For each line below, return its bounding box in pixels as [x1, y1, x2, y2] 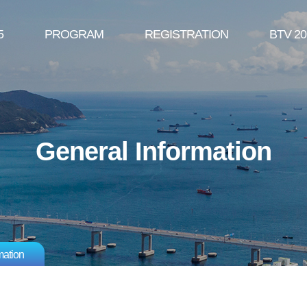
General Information [36, 137, 271, 166]
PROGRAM [45, 27, 103, 41]
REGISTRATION [145, 27, 228, 41]
